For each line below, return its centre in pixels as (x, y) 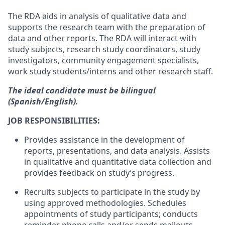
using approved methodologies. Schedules (105, 203)
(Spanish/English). (43, 101)
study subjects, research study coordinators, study (104, 49)
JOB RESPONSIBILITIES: (54, 121)
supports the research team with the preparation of (107, 27)
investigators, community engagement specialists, (103, 60)
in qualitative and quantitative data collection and (118, 162)
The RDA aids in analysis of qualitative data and (97, 16)
